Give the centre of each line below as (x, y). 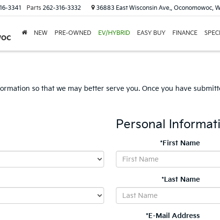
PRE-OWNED (73, 33)
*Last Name (181, 179)
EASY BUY (151, 33)
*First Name (180, 143)
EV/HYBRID (114, 33)
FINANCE (185, 33)
